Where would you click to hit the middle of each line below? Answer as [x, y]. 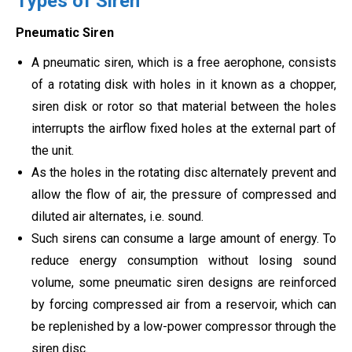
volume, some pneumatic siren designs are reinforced [184, 283]
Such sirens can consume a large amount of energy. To [184, 239]
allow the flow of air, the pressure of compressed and [184, 195]
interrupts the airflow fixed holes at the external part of [184, 129]
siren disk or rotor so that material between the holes [184, 107]
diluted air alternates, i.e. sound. [117, 217]
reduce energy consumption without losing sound [184, 261]
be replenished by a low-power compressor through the [184, 327]
